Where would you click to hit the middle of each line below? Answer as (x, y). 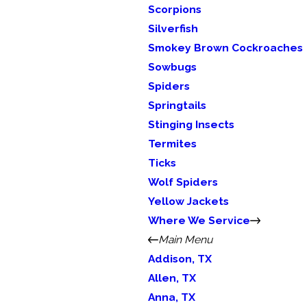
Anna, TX (171, 297)
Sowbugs (172, 67)
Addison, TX (180, 259)
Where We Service (199, 220)
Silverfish (173, 28)
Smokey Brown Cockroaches (225, 48)
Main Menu (186, 240)
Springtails (177, 105)
